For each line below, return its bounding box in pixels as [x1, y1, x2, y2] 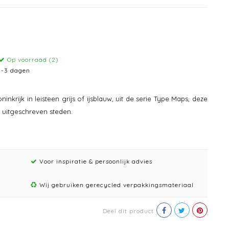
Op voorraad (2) [5, 56, 59, 63]
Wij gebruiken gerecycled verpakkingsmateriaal [37, 181, 194, 189]
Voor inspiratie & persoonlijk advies [37, 157, 152, 165]
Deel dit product [103, 208, 154, 215]
